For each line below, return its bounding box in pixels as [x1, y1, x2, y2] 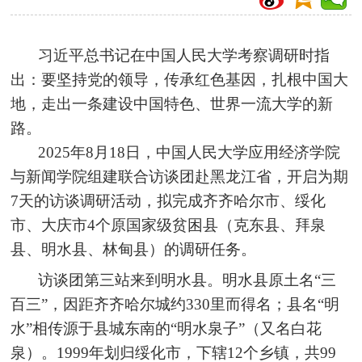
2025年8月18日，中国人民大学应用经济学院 [38, 144, 341, 161]
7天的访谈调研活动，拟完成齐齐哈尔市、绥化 [11, 192, 326, 209]
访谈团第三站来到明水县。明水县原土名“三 [38, 271, 337, 288]
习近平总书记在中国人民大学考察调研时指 [38, 47, 330, 64]
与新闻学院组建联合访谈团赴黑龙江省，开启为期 [11, 168, 349, 185]
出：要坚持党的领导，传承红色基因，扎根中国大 [11, 71, 349, 88]
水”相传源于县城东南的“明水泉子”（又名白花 [11, 320, 322, 337]
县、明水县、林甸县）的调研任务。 [11, 241, 257, 258]
